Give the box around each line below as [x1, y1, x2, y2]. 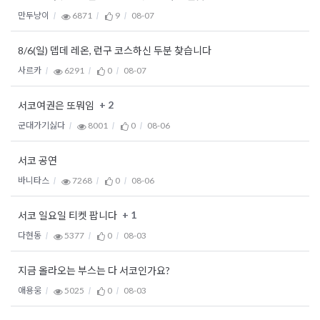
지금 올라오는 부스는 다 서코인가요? [18, 264, 170, 277]
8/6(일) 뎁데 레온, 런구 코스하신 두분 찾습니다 [18, 44, 211, 57]
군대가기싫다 [18, 120, 65, 131]
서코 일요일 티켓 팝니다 [18, 209, 119, 222]
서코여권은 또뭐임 [18, 99, 96, 112]
